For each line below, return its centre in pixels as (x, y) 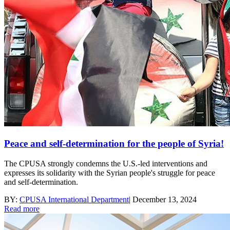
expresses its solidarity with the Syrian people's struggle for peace (110, 172)
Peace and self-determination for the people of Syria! (114, 144)
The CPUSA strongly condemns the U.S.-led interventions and (106, 163)
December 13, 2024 (165, 199)
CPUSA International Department (74, 199)
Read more (22, 208)
